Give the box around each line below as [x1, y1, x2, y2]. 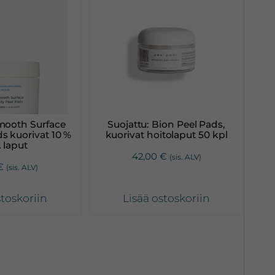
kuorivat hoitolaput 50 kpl [105, 128, 228, 141]
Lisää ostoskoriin [123, 192, 211, 205]
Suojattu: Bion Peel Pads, [107, 118, 226, 130]
